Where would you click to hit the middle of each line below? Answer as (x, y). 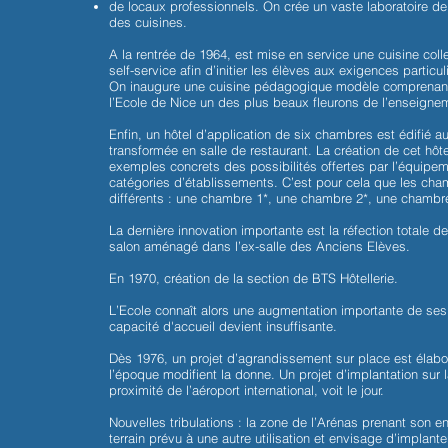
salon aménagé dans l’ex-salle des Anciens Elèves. (260, 246)
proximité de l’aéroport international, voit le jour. (247, 390)
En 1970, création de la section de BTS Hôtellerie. (254, 278)
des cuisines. (148, 22)
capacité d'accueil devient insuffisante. (223, 326)
